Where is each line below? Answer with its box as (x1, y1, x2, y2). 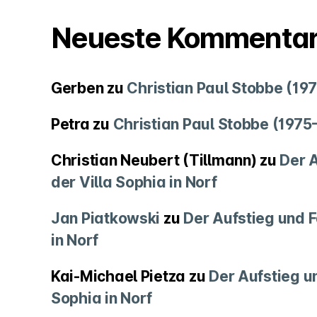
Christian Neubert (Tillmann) (51, 151, 257, 170)
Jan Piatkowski (51, 209, 161, 228)
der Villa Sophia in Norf (51, 173, 217, 192)
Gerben (51, 79, 104, 98)
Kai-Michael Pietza (51, 267, 186, 286)
